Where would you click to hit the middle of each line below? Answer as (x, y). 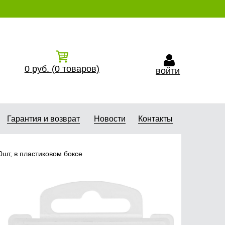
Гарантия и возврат (43, 119)
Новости (109, 119)
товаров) (81, 69)
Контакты (155, 119)
